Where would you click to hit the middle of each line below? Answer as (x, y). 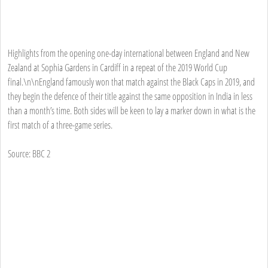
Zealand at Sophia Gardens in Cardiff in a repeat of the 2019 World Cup (118, 67)
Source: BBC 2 (29, 153)
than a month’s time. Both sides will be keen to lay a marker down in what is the (132, 110)
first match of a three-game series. (60, 125)
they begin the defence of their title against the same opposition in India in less (130, 96)
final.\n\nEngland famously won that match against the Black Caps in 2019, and (131, 82)
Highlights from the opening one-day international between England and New (129, 53)
